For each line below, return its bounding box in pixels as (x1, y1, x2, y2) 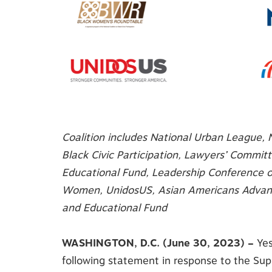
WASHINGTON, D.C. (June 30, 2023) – (62, 234, 254, 251)
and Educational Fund (62, 199, 167, 216)
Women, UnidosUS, (62, 182, 158, 199)
